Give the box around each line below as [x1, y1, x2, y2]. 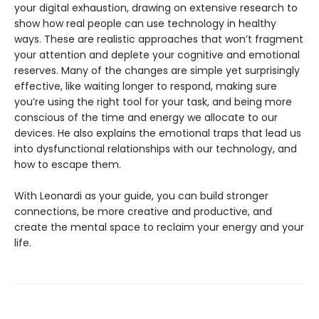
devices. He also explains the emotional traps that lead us [14, 125, 301, 140]
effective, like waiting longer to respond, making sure [14, 78, 277, 93]
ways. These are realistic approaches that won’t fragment [14, 31, 303, 46]
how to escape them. [14, 157, 121, 172]
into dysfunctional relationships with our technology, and [14, 141, 297, 156]
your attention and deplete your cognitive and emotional [14, 47, 300, 62]
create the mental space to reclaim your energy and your [14, 219, 304, 234]
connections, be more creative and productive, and [14, 204, 272, 219]
